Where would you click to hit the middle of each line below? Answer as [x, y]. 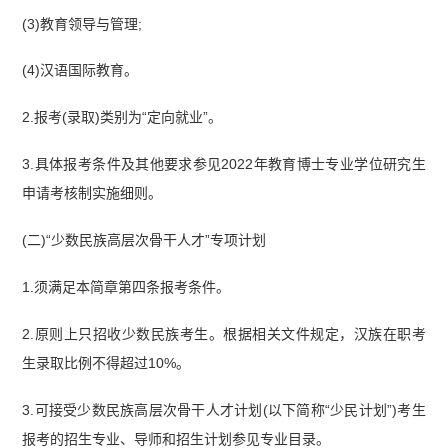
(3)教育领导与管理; [82, 23]
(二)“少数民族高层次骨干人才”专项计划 [144, 240]
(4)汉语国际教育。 [80, 70]
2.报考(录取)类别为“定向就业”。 [122, 117]
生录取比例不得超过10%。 [106, 363]
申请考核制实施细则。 [92, 193]
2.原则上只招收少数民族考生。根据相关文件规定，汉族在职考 [224, 334]
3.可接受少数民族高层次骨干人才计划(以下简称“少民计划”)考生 [224, 409]
